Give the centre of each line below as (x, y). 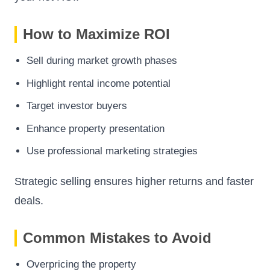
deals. (29, 201)
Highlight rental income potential (99, 83)
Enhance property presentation (96, 128)
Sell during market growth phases (102, 61)
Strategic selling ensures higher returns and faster (134, 182)
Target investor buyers (77, 106)
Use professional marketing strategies (112, 151)
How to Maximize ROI (96, 34)
